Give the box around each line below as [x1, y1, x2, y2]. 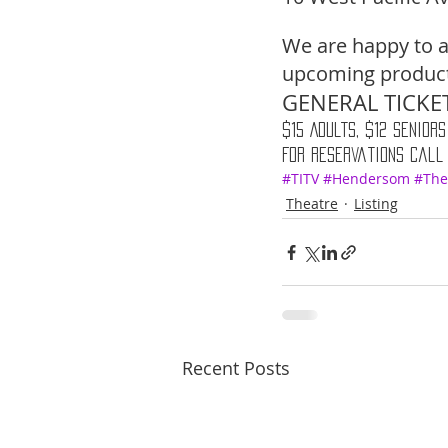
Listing [354, 194, 398, 214]
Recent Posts [182, 356, 290, 381]
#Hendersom [323, 169, 410, 189]
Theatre [286, 194, 338, 214]
